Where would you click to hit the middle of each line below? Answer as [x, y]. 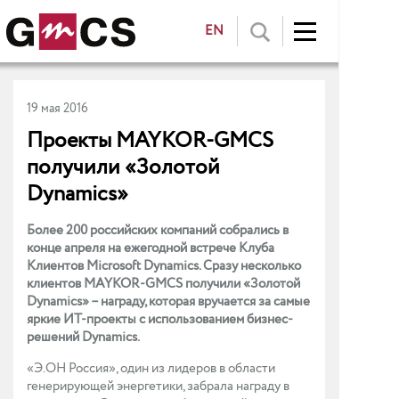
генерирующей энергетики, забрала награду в [158, 387]
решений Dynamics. [83, 338]
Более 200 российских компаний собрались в [158, 231]
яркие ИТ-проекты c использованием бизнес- [160, 320]
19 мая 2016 [57, 109]
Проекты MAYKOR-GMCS [150, 141]
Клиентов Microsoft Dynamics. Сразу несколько [164, 266]
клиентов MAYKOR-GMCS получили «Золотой [163, 284]
